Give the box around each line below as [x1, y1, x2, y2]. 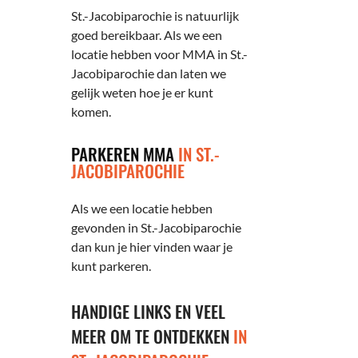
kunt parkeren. [71, 257, 152, 273]
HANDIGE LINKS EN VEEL [71, 299, 226, 324]
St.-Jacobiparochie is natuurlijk [71, 8, 240, 24]
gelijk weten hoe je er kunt [71, 85, 214, 101]
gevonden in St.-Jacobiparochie [71, 219, 242, 235]
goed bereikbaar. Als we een [71, 27, 223, 43]
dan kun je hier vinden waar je [71, 238, 233, 254]
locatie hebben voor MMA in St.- [71, 46, 249, 62]
